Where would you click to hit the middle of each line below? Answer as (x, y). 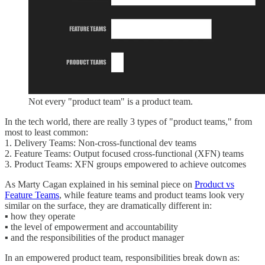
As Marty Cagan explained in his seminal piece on (100, 184)
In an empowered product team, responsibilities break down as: (122, 257)
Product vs (214, 184)
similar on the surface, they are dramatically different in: (108, 205)
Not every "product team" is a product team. (111, 101)
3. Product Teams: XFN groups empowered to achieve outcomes (125, 164)
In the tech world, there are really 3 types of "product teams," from (128, 121)
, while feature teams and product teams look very (152, 195)
